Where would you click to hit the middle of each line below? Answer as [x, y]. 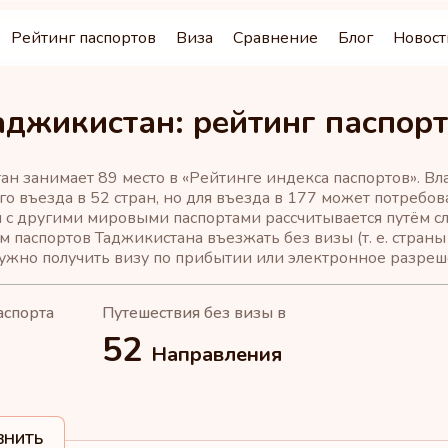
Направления [216, 354]
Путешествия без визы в [194, 313]
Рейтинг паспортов [84, 38]
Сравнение [276, 38]
